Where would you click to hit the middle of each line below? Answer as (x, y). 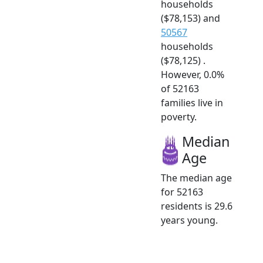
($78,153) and (190, 18)
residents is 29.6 (197, 206)
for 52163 (182, 192)
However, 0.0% (193, 74)
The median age (196, 178)
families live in (192, 102)
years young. (189, 220)
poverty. (179, 117)
